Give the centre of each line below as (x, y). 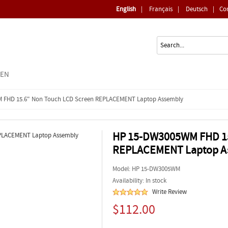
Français (161, 9)
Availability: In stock (139, 180)
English (126, 9)
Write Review (169, 192)
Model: (122, 169)
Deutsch (197, 9)
